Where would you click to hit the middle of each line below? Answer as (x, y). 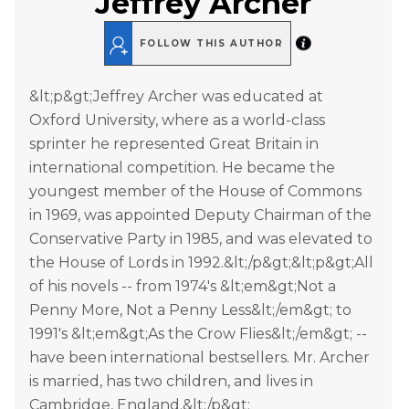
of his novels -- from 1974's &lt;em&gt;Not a (183, 287)
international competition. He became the (182, 168)
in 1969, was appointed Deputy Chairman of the (200, 215)
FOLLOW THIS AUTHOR (211, 43)
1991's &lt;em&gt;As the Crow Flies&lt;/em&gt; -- (198, 334)
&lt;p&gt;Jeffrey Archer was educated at (176, 97)
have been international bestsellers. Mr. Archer (199, 358)
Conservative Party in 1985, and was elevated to (201, 239)
